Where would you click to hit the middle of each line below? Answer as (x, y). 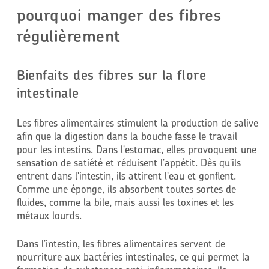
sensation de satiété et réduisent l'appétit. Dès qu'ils (128, 162)
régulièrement (68, 36)
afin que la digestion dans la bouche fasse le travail (127, 136)
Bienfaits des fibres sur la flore (111, 75)
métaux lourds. (49, 215)
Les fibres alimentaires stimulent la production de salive (137, 122)
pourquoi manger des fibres (119, 15)
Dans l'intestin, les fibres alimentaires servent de (121, 244)
